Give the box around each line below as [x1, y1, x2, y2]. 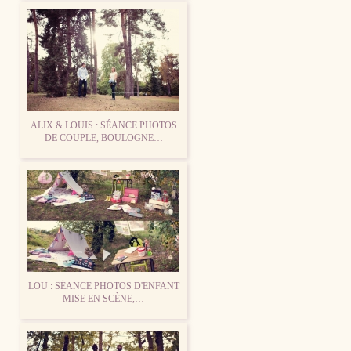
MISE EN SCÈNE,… [63, 292, 144, 304]
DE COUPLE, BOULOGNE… [44, 132, 163, 143]
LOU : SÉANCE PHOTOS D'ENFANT [27, 280, 179, 291]
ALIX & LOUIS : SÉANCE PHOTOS [30, 119, 177, 131]
